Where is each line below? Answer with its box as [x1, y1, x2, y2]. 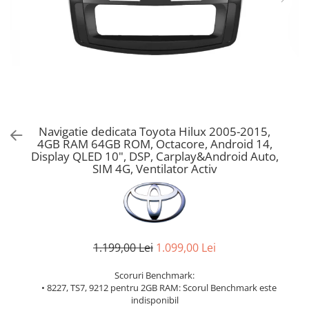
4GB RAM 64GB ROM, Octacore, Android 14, [37, 136, 272, 152]
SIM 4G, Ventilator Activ [92, 161, 217, 177]
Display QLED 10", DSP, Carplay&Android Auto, [30, 148, 279, 164]
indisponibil [130, 294, 179, 307]
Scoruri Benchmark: [114, 269, 195, 282]
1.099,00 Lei [156, 240, 216, 256]
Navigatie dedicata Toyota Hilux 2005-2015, [39, 123, 270, 139]
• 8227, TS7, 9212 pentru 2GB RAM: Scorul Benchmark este [32, 281, 277, 295]
